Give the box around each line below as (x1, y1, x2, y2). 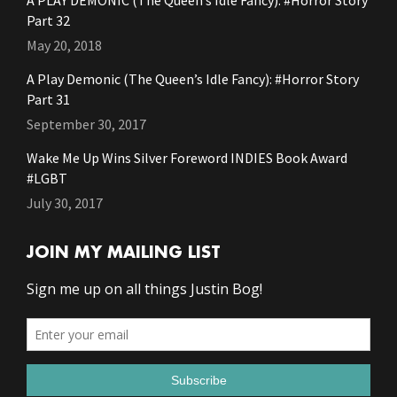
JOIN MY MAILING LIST (27, 245, 221, 261)
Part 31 (27, 90, 70, 109)
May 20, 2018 (27, 36, 102, 55)
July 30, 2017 (27, 194, 103, 213)
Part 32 (27, 12, 70, 30)
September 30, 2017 (27, 115, 146, 134)
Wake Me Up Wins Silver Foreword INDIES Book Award (27, 149, 347, 167)
